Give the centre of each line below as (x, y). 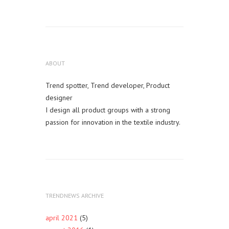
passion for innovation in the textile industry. (113, 122)
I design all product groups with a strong (108, 110)
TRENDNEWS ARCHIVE (75, 196)
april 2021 (62, 218)
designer (59, 98)
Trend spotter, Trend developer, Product (108, 85)
